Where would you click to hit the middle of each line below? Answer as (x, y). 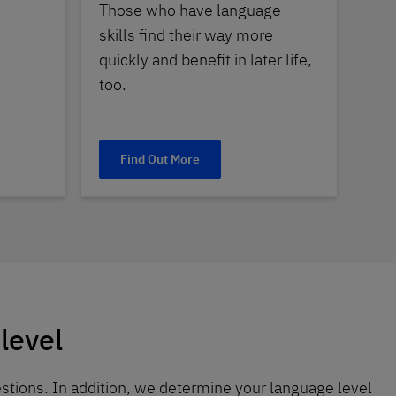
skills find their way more (186, 35)
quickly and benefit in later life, (206, 60)
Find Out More (160, 160)
